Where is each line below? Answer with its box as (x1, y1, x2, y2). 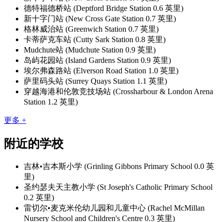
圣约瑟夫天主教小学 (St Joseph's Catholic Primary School (24, 182, 213, 191)
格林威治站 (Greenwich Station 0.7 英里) (24, 24, 159, 33)
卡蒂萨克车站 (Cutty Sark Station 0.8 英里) (24, 35, 166, 44)
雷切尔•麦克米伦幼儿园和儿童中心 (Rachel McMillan (24, 203, 205, 212)
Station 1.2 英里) (24, 97, 78, 106)
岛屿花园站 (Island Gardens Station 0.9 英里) (24, 55, 171, 64)
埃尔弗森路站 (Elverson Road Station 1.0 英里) (24, 66, 178, 75)
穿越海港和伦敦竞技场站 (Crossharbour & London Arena (24, 87, 213, 96)
